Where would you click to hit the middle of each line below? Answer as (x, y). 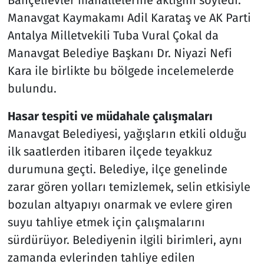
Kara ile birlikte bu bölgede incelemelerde (121, 70)
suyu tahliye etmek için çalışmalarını (106, 222)
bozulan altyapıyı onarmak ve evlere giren (120, 204)
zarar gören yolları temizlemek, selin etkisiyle (129, 187)
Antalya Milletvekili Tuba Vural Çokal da (113, 35)
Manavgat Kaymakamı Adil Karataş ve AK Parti (129, 17)
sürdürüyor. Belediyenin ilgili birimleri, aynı (125, 240)
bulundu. (32, 88)
